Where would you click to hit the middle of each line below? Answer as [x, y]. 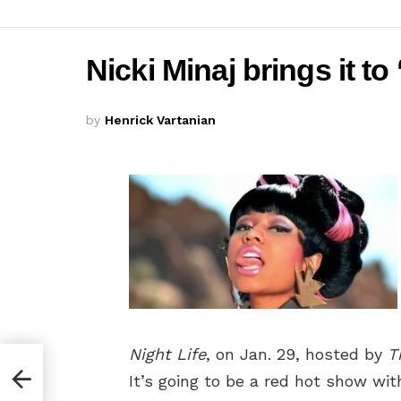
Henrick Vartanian [160, 119]
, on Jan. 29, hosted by [297, 354]
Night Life [167, 354]
